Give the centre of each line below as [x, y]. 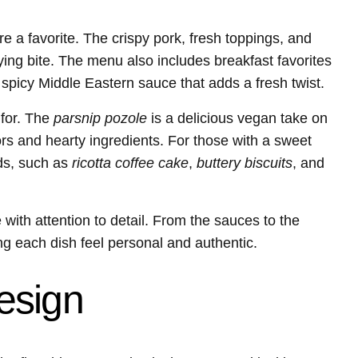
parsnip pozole [100, 119]
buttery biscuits [245, 163]
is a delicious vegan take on [237, 119]
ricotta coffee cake [130, 163]
